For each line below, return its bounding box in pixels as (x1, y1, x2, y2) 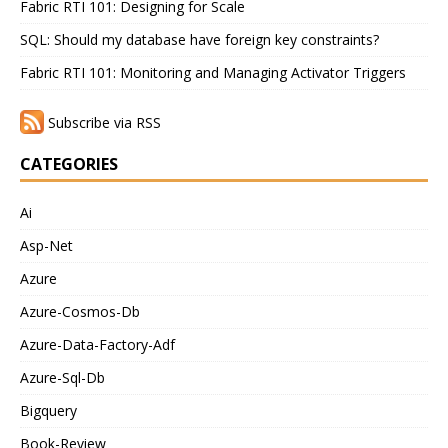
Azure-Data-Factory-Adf (20, 335, 175, 355)
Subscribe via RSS (48, 113, 161, 133)
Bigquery (20, 401, 77, 421)
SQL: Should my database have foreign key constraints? (20, 30, 379, 50)
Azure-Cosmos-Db (20, 302, 140, 322)
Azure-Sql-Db (20, 368, 105, 388)
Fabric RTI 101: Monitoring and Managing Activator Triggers (20, 63, 406, 83)
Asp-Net (20, 236, 73, 256)
